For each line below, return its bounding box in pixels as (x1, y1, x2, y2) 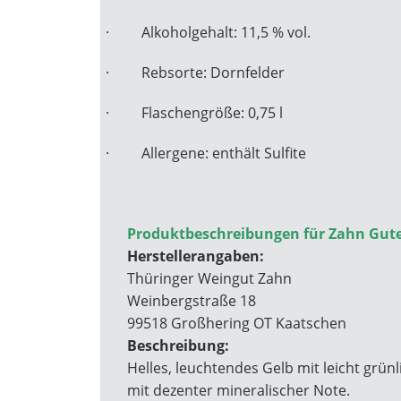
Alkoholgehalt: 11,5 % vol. (141, 22, 311, 42)
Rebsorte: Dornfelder (141, 63, 285, 82)
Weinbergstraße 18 (127, 291, 256, 311)
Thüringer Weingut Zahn (127, 269, 292, 288)
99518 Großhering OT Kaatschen (127, 313, 346, 333)
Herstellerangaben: (127, 246, 264, 266)
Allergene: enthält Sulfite (141, 143, 306, 163)
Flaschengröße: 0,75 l (141, 103, 283, 123)
